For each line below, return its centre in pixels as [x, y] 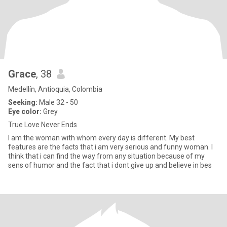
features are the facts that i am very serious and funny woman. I [110, 147]
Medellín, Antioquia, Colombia [55, 89]
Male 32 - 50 [58, 102]
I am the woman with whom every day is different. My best [101, 138]
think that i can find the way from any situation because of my [106, 156]
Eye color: [25, 111]
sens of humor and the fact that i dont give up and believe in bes [110, 165]
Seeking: [23, 102]
